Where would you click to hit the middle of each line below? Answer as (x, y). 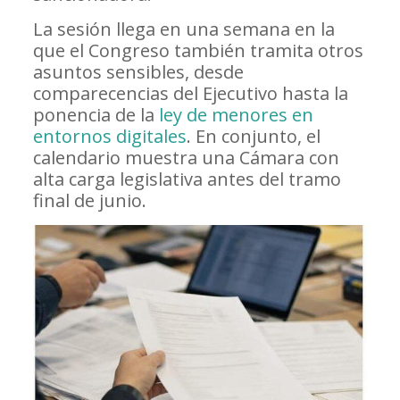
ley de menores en (236, 115)
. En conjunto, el (253, 137)
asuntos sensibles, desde (138, 72)
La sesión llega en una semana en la (183, 29)
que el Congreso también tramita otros (198, 51)
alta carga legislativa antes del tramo (187, 179)
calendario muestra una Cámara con (186, 158)
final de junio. (89, 201)
